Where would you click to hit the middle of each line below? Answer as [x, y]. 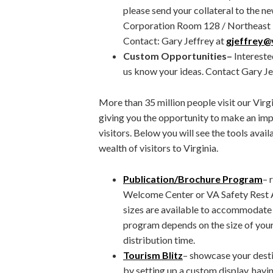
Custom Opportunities [175, 56]
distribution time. [159, 240]
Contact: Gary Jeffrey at [175, 41]
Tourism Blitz [153, 255]
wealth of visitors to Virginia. [158, 148]
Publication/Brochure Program [193, 179]
